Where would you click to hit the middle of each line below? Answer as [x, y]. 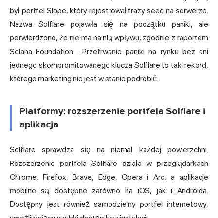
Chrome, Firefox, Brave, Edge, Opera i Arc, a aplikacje [109, 177]
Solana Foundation [42, 52]
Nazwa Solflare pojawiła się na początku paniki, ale [109, 24]
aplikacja [39, 125]
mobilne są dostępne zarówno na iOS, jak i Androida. [109, 191]
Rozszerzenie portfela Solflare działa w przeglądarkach [109, 163]
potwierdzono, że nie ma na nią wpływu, [76, 38]
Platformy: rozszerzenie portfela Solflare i [112, 112]
